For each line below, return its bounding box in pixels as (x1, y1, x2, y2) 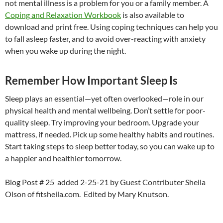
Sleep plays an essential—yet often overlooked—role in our (5, 94, 204, 104)
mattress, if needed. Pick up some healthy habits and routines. (5, 129, 214, 139)
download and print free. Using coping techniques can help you (5, 22, 218, 32)
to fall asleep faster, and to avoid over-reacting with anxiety (5, 34, 206, 44)
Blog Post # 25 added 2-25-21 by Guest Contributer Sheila (5, 177, 206, 187)
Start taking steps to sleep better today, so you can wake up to (5, 141, 215, 151)
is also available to (121, 10, 184, 20)
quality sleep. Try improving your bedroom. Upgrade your (5, 117, 199, 127)
